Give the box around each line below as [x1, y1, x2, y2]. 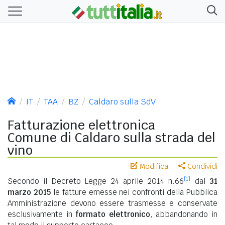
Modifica [138, 161, 168, 171]
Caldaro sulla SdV [89, 96, 156, 107]
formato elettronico [75, 209, 150, 219]
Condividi [185, 161, 217, 171]
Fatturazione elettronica [8, 117, 155, 133]
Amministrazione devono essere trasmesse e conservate [8, 198, 217, 208]
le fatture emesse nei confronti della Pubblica [50, 187, 217, 197]
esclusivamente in [8, 209, 76, 219]
